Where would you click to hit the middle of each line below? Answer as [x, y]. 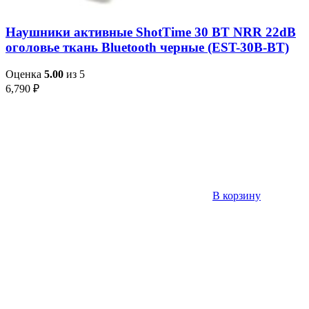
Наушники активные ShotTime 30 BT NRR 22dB [151, 32]
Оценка [25, 74]
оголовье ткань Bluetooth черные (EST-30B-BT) [147, 48]
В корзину [237, 196]
